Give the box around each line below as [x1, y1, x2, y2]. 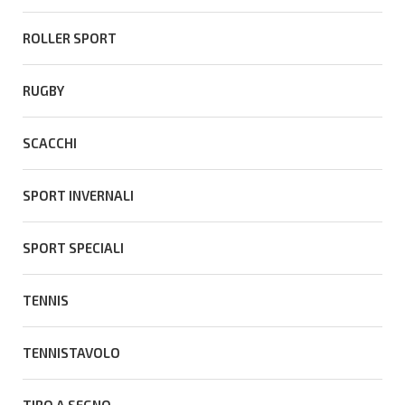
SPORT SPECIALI [23, 240, 124, 257]
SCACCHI [23, 135, 77, 152]
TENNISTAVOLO [23, 344, 120, 362]
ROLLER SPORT [23, 30, 117, 47]
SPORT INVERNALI [23, 187, 134, 204]
